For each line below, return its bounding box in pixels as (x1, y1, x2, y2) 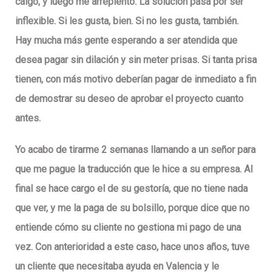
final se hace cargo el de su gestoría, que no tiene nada (15, 182, 248, 194)
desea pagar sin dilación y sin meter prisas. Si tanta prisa (15, 53, 257, 66)
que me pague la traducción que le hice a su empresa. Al (15, 163, 253, 175)
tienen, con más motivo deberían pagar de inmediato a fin (15, 73, 256, 85)
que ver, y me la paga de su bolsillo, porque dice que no (15, 202, 250, 214)
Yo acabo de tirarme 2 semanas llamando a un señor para (15, 143, 256, 155)
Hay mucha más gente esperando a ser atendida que (15, 34, 237, 46)
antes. (15, 112, 41, 124)
